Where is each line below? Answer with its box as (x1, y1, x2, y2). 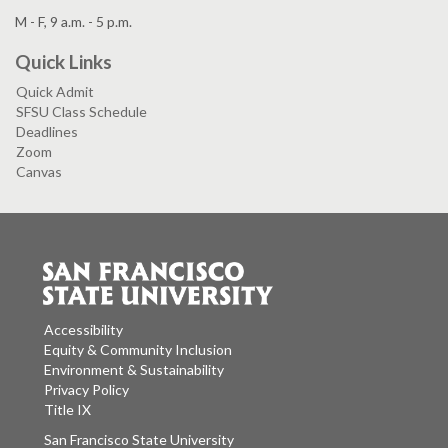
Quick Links (15, 50, 112, 74)
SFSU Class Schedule (16, 103, 147, 121)
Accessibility (44, 320, 123, 338)
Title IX (44, 400, 91, 418)
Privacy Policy (44, 380, 129, 398)
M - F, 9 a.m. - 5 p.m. (15, 13, 132, 31)
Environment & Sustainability (44, 360, 224, 378)
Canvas (16, 163, 62, 181)
